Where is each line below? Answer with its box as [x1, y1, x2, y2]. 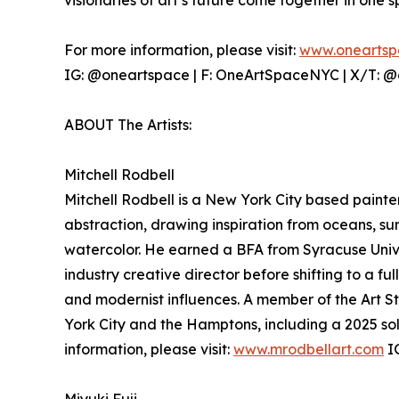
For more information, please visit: [64, 41, 299, 59]
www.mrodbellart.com [233, 340, 384, 358]
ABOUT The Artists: [64, 116, 191, 134]
